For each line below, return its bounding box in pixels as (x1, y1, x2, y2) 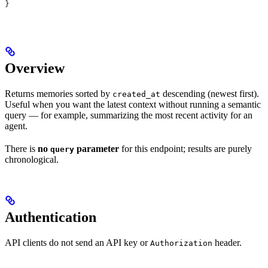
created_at (112, 89, 160, 99)
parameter (74, 143, 119, 154)
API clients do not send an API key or (5, 237, 150, 248)
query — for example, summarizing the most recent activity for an (5, 109, 252, 120)
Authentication (5, 209, 96, 225)
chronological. (5, 154, 59, 165)
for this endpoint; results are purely (119, 143, 252, 154)
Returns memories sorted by (5, 88, 112, 99)
